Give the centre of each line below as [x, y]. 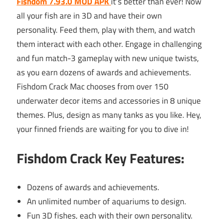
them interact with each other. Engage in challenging [109, 44]
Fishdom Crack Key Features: [100, 158]
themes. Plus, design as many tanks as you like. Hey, [109, 115]
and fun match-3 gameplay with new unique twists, [108, 58]
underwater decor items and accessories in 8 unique [109, 100]
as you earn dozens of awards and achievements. [104, 72]
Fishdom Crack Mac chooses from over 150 [93, 86]
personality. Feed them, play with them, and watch [106, 30]
